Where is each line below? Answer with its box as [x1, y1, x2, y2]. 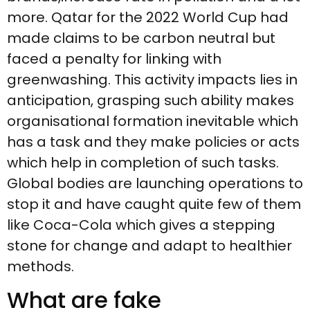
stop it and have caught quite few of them [7, 194, 301, 215]
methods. [7, 257, 74, 277]
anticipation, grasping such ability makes [7, 91, 294, 111]
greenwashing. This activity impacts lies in [7, 70, 298, 90]
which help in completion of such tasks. [7, 153, 279, 173]
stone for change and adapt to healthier [7, 236, 292, 256]
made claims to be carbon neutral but [7, 28, 275, 48]
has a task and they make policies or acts [7, 132, 300, 152]
